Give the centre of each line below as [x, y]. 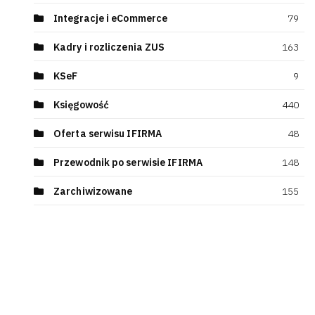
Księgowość [81, 105]
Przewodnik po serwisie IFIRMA [128, 162]
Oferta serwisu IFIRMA [108, 134]
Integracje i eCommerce [111, 18]
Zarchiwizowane [93, 191]
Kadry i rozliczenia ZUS [109, 47]
